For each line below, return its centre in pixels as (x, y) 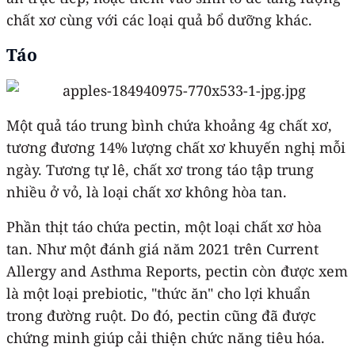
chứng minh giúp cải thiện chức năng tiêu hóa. (166, 337)
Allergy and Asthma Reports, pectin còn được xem (177, 271)
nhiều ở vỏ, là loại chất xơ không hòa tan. (147, 191)
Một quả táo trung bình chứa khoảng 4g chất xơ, (169, 125)
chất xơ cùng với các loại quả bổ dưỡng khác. (159, 19)
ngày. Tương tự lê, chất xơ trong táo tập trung (160, 169)
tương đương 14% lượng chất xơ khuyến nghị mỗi (176, 147)
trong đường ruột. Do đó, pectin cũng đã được (161, 315)
